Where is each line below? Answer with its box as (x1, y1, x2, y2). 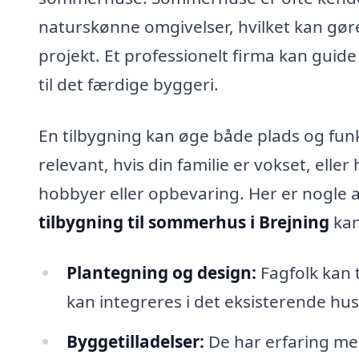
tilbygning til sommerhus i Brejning (38, 210, 329, 233)
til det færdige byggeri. (38, 72, 219, 95)
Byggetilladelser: (66, 330, 204, 353)
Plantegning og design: (66, 261, 256, 284)
